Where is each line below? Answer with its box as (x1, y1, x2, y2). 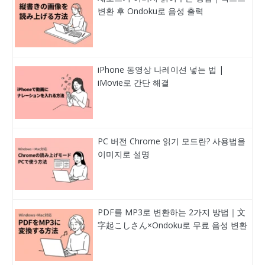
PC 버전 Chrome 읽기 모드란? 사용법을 (98, 135, 246, 147)
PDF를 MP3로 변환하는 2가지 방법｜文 (98, 206, 246, 218)
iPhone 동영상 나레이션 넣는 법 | (98, 64, 224, 76)
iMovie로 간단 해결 (98, 77, 170, 89)
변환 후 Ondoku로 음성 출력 (98, 5, 204, 17)
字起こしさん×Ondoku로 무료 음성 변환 (98, 219, 248, 231)
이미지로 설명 (98, 148, 150, 160)
